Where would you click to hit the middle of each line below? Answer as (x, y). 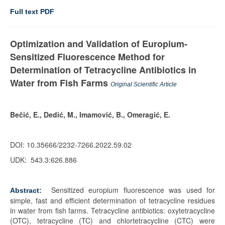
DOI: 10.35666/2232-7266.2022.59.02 (71, 145)
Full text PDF (32, 12)
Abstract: (26, 190)
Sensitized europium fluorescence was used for (131, 190)
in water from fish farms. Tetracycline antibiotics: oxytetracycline (113, 210)
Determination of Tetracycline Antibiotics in (103, 70)
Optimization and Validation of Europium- (99, 44)
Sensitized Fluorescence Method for (87, 57)
